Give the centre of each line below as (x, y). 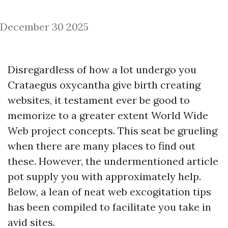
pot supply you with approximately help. (104, 176)
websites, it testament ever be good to (99, 100)
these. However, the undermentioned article (113, 161)
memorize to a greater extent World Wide (108, 115)
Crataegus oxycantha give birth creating (104, 85)
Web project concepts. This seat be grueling (112, 131)
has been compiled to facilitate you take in (109, 207)
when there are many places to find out (102, 146)
